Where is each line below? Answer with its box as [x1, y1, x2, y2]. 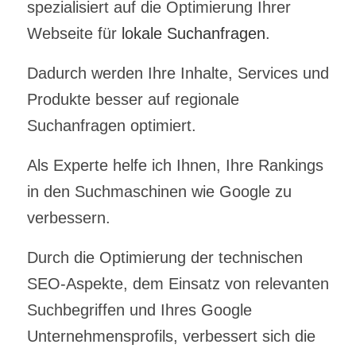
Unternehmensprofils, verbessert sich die [26, 327, 315, 345]
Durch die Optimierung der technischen [26, 248, 303, 266]
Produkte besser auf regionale [26, 90, 239, 108]
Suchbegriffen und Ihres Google [26, 300, 252, 319]
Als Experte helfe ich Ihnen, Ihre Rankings [26, 156, 323, 174]
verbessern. [26, 208, 110, 226]
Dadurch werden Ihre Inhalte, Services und [26, 64, 329, 82]
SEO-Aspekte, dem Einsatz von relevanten [26, 274, 329, 292]
